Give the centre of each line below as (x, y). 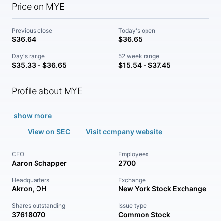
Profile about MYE (47, 91)
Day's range (28, 56)
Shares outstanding (38, 205)
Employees (133, 154)
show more (33, 116)
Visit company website (124, 131)
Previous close (32, 30)
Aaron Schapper (39, 163)
